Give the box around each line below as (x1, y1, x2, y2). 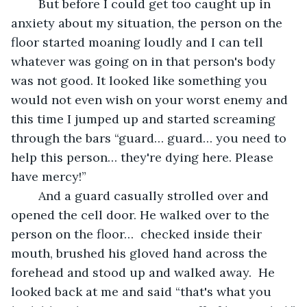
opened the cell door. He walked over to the (11, 206, 273, 223)
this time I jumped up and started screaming (11, 110, 279, 127)
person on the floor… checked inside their (11, 225, 265, 242)
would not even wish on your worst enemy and (11, 91, 291, 108)
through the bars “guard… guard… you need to (11, 130, 290, 146)
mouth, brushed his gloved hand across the (11, 245, 271, 261)
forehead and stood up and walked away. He (11, 264, 278, 280)
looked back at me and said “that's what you (11, 283, 275, 299)
